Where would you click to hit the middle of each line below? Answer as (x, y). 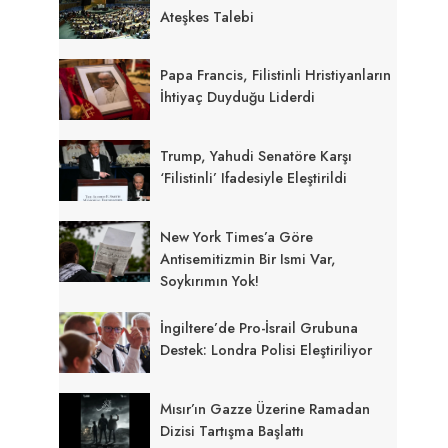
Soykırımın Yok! (210, 281)
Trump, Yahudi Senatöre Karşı (256, 156)
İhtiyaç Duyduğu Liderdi (238, 97)
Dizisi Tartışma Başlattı (232, 431)
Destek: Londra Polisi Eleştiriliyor (266, 350)
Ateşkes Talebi (207, 16)
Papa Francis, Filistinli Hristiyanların (276, 75)
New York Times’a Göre (237, 237)
